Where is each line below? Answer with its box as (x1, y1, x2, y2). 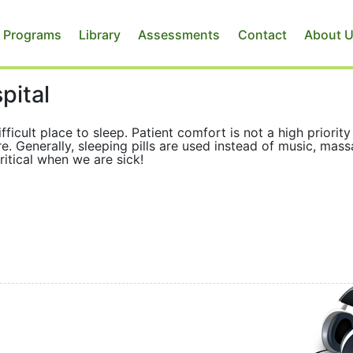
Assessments (138, 26, 221, 43)
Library (78, 26, 121, 43)
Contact (237, 26, 287, 43)
